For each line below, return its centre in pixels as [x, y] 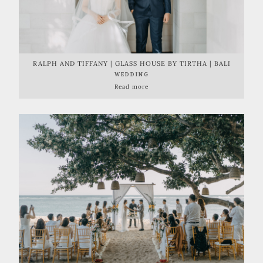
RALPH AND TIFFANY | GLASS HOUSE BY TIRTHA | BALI [131, 63]
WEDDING [131, 74]
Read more [131, 86]
